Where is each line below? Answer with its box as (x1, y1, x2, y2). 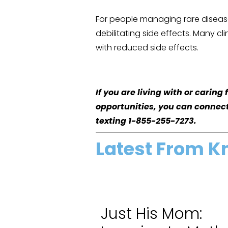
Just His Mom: (100, 203, 202, 225)
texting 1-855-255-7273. (96, 115, 197, 127)
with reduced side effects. (96, 41, 199, 53)
